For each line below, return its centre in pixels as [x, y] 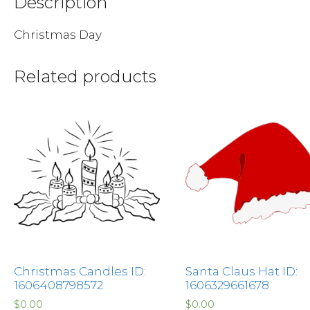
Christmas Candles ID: [80, 271]
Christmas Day [58, 34]
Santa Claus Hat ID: [241, 271]
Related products [85, 76]
